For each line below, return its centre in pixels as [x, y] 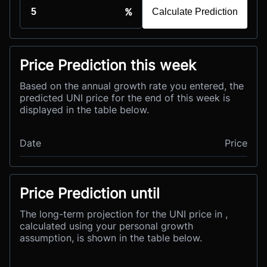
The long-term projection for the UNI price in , [124, 214]
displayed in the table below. [84, 109]
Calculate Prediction [195, 12]
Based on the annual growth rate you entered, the [132, 86]
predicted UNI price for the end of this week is [125, 97]
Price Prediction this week [108, 65]
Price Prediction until [90, 193]
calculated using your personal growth [106, 226]
